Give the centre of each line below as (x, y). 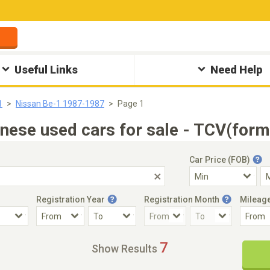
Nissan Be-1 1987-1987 (60, 104)
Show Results (124, 249)
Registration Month (182, 199)
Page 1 (131, 104)
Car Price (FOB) (220, 160)
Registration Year (71, 199)
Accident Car (37, 239)
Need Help (236, 70)
